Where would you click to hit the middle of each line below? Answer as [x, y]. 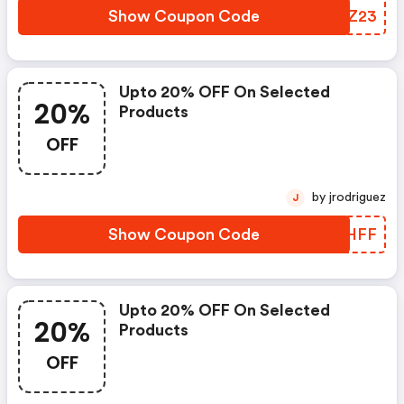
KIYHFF [347, 234]
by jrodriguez [358, 197]
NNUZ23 [344, 16]
